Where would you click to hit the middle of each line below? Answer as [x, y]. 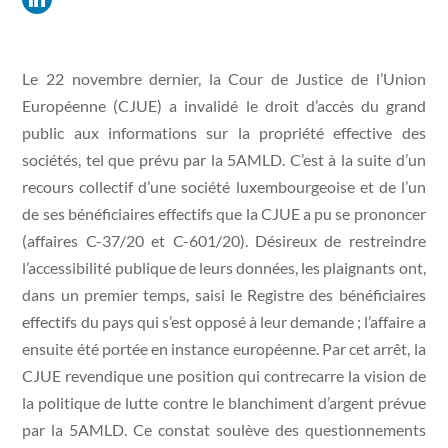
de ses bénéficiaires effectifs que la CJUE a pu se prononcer [224, 213]
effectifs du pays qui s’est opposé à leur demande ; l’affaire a [224, 321]
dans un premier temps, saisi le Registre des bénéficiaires [224, 294]
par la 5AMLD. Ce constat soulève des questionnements [224, 429]
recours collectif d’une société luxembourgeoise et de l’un [224, 186]
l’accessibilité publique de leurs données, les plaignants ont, [224, 267]
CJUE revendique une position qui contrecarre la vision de [224, 375]
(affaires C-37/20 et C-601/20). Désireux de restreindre [224, 240]
